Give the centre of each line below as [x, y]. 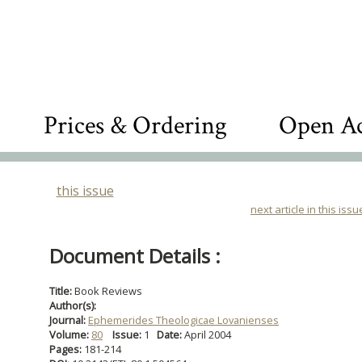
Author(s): [73, 305]
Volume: [70, 335]
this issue [85, 191]
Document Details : [135, 256]
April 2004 [211, 335]
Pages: [67, 349]
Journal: [69, 320]
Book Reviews [108, 291]
